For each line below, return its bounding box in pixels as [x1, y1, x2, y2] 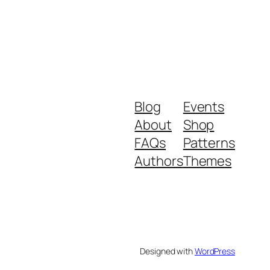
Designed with [140, 245, 195, 257]
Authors [134, 151, 183, 170]
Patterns [183, 133, 235, 152]
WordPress [194, 245, 235, 257]
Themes [183, 151, 232, 170]
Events [183, 97, 225, 116]
